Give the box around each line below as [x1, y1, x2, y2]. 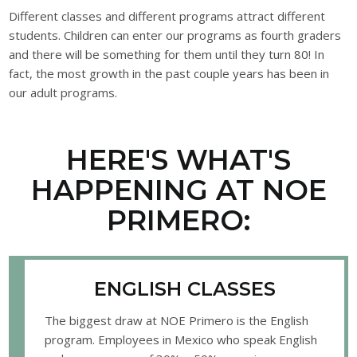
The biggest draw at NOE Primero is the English [45, 312, 309, 328]
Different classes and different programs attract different [9, 8, 326, 24]
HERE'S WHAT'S [66, 143, 291, 177]
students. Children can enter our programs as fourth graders [9, 27, 342, 43]
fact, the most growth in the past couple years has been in [9, 65, 330, 81]
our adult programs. [9, 84, 118, 100]
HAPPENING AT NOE [30, 173, 327, 207]
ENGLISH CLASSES [93, 277, 276, 300]
